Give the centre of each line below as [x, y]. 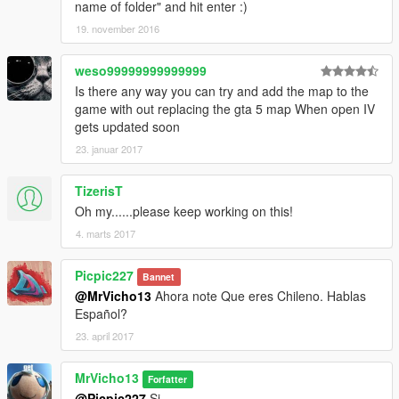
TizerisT [99, 191]
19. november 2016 [118, 29]
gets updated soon [127, 127]
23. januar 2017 [109, 149]
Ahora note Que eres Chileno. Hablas [259, 296]
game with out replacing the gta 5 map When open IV [225, 109]
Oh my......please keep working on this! [184, 212]
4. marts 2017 [106, 234]
